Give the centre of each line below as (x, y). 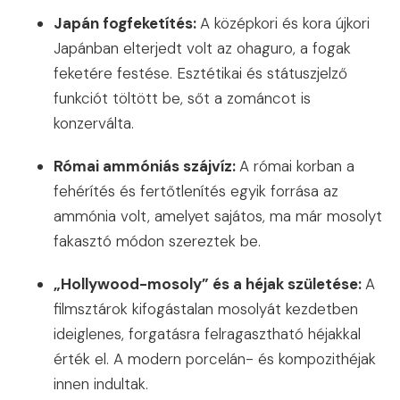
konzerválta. (94, 124)
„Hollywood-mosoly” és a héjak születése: (209, 284)
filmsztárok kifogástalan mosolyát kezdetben (206, 309)
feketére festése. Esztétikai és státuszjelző (200, 74)
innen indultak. (101, 384)
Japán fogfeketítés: (127, 24)
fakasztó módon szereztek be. (157, 242)
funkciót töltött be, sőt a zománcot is (182, 99)
